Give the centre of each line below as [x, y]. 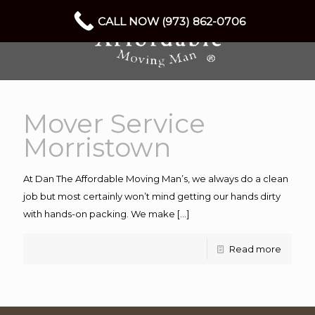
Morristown [97, 147]
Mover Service [114, 123]
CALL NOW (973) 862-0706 [172, 21]
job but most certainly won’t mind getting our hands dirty [152, 196]
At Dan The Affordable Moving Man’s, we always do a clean [156, 179]
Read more [255, 249]
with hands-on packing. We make [99, 214]
